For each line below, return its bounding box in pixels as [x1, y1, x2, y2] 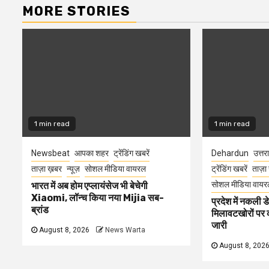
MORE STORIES [22, 3, 130, 19]
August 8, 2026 [37, 226, 89, 234]
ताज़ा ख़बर [31, 164, 62, 174]
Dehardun [211, 148, 249, 158]
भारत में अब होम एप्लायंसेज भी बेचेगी [31, 180, 148, 192]
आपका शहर [74, 148, 109, 158]
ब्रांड [31, 204, 49, 216]
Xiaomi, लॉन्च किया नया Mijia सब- [31, 192, 164, 204]
